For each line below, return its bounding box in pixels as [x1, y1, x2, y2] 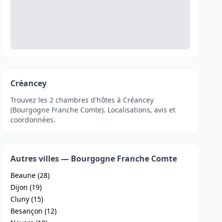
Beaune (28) [10, 170, 50, 180]
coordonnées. [10, 115, 56, 124]
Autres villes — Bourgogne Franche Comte [10, 153, 177, 164]
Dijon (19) [10, 182, 42, 192]
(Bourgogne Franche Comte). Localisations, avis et [10, 105, 176, 114]
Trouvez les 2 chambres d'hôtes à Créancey [10, 95, 154, 105]
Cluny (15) [10, 194, 44, 204]
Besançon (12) [10, 206, 57, 216]
